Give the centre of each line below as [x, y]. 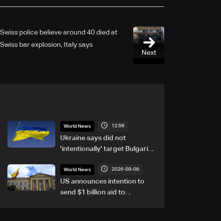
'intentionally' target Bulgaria [106, 149]
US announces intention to [102, 181]
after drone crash [88, 160]
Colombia [75, 203]
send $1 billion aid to [92, 192]
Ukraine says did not [93, 138]
